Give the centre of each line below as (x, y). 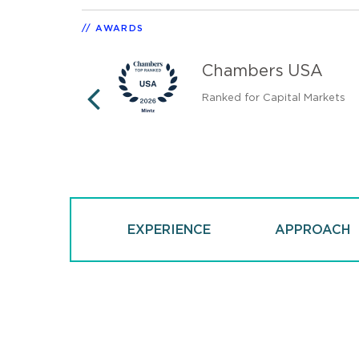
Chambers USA (262, 71)
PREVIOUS (170, 123)
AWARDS (120, 28)
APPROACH (313, 230)
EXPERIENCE (169, 230)
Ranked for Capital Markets (274, 98)
